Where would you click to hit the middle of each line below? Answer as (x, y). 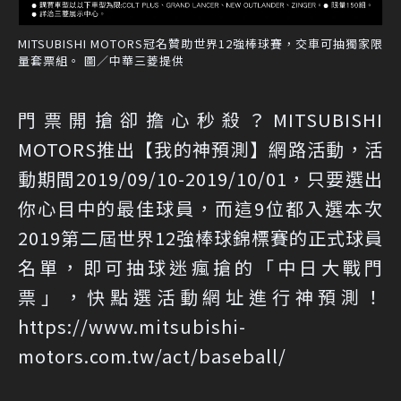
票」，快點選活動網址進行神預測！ (200, 296)
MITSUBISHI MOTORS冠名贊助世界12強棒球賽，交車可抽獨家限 (200, 43)
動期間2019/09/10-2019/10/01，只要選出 (200, 178)
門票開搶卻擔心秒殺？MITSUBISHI (200, 119)
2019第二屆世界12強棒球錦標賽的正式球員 (200, 237)
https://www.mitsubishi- (132, 326)
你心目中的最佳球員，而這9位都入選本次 (200, 208)
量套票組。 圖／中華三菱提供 (101, 60)
